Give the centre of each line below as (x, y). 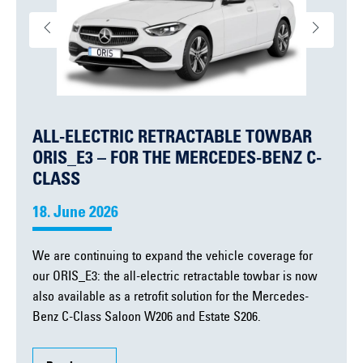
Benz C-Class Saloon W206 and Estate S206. (147, 318)
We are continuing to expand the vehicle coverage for (173, 257)
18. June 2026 (75, 214)
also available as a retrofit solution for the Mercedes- (171, 298)
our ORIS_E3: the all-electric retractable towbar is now (175, 278)
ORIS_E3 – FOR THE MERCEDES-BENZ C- (177, 160)
